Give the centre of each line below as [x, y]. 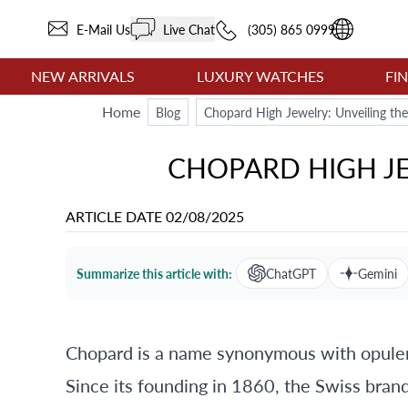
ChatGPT [291, 273]
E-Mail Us [100, 29]
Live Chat [185, 29]
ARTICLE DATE [116, 216]
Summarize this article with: [154, 273]
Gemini [377, 273]
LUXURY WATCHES [260, 76]
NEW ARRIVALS [82, 76]
